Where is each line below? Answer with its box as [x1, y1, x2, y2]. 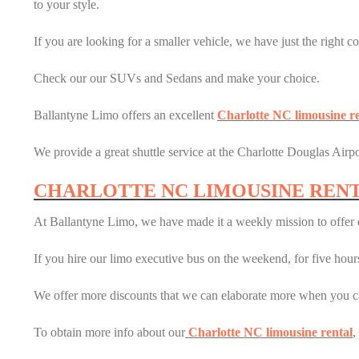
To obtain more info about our [34, 325, 185, 339]
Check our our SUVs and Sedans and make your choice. [34, 71, 320, 85]
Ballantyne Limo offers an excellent [34, 108, 217, 122]
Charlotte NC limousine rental [185, 325, 353, 339]
